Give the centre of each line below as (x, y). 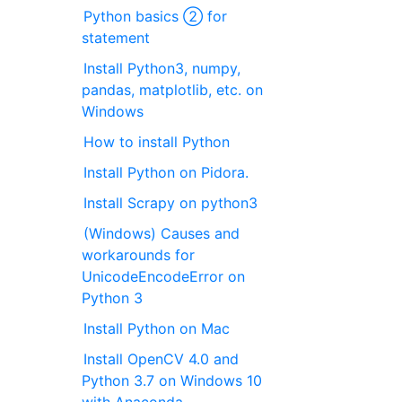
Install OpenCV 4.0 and (162, 358)
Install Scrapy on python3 (171, 202)
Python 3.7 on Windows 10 (172, 380)
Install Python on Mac (157, 328)
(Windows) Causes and (162, 233)
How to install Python (157, 141)
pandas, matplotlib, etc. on (173, 89)
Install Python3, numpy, (162, 68)
